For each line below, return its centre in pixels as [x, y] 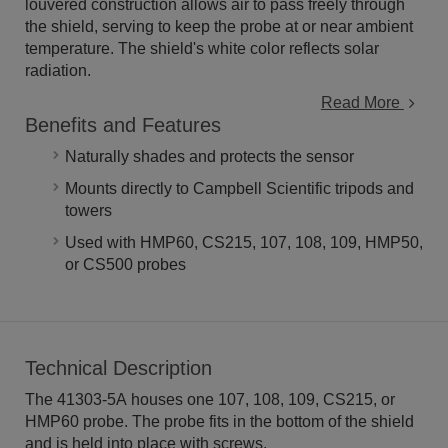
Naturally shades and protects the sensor [209, 156]
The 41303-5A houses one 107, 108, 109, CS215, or [210, 399]
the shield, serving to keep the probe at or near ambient [219, 26]
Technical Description [118, 368]
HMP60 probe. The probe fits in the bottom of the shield [219, 421]
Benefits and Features [123, 125]
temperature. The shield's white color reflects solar [202, 48]
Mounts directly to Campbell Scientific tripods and [239, 188]
